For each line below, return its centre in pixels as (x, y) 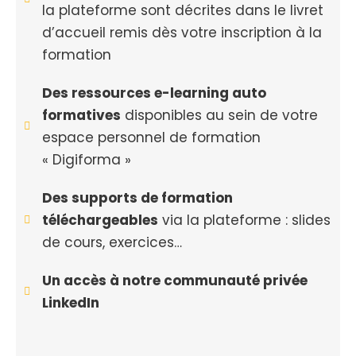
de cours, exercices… (112, 242)
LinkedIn (70, 303)
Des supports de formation (137, 198)
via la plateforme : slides (244, 220)
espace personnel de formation (151, 137)
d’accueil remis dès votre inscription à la (182, 33)
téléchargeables (100, 220)
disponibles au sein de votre (219, 115)
